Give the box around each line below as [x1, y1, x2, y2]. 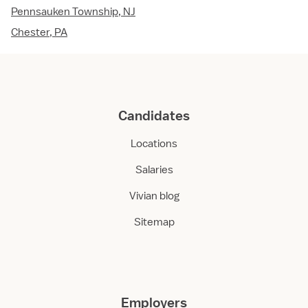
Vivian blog [129, 189, 179, 203]
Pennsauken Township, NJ [11, 5, 135, 19]
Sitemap [133, 215, 175, 230]
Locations [131, 137, 177, 151]
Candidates [118, 107, 190, 124]
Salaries [135, 163, 173, 177]
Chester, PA [11, 25, 67, 40]
